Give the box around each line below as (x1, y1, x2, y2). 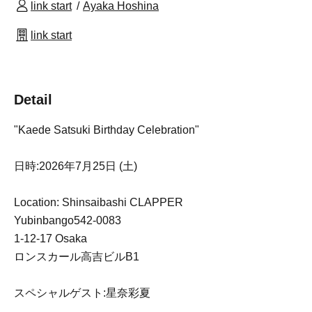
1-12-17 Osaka (14, 232, 87, 244)
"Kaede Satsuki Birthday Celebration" (14, 123, 199, 136)
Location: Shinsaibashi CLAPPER (14, 196, 183, 208)
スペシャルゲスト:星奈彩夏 (14, 286, 150, 299)
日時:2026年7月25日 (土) (14, 159, 137, 172)
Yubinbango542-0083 (14, 214, 121, 226)
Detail (14, 91, 52, 107)
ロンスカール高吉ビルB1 (14, 250, 139, 263)
